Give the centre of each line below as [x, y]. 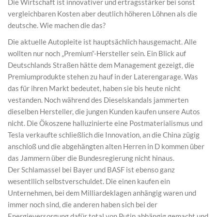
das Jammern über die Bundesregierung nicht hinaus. [91, 158]
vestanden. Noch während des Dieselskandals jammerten [98, 100]
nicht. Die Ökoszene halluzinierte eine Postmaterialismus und [105, 123]
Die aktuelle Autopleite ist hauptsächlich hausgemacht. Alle [102, 41]
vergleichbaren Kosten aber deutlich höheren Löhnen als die [102, 13]
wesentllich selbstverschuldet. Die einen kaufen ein [89, 181]
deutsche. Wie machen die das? [57, 25]
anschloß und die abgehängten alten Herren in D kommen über [106, 146]
